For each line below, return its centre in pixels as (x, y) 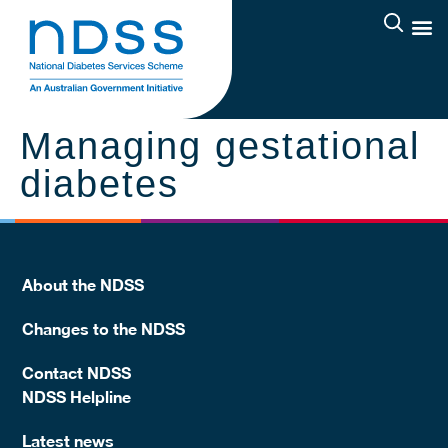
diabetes (99, 184)
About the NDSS (83, 284)
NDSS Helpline (77, 396)
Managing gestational (220, 146)
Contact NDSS (77, 372)
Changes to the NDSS (104, 328)
